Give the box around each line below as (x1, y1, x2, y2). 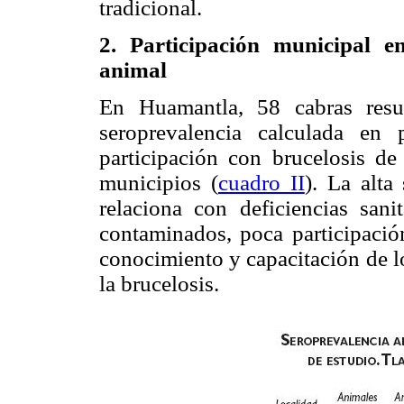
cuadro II (217, 170, 305, 195)
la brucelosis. (99, 271, 219, 296)
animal (99, 57, 167, 82)
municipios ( (99, 170, 218, 195)
